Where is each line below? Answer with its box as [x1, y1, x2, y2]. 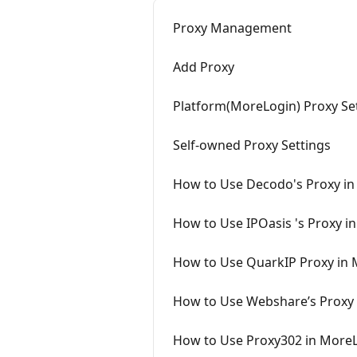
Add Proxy [173, 58, 234, 76]
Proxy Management [173, 19, 292, 37]
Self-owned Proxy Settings [173, 136, 331, 154]
